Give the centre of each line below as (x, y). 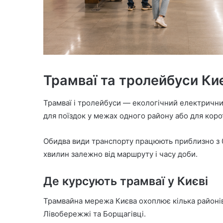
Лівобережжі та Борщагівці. (95, 214)
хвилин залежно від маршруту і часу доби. (120, 154)
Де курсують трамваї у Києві (126, 181)
